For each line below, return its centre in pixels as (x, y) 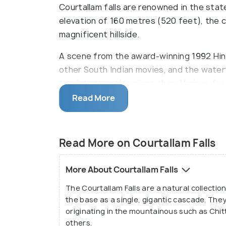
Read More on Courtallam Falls (137, 143)
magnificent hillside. (99, 34)
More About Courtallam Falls (123, 169)
